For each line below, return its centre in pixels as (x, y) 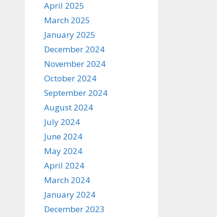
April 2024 (64, 165)
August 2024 (69, 107)
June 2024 (63, 136)
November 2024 (75, 64)
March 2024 (67, 180)
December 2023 (74, 209)
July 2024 (62, 122)
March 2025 (67, 20)
